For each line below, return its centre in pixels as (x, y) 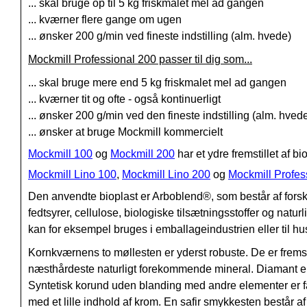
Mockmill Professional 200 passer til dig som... (140, 60)
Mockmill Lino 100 (72, 175)
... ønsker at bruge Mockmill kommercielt (125, 132)
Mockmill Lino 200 (166, 175)
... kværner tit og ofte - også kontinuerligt (124, 99)
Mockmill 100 (60, 154)
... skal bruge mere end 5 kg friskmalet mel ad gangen (157, 83)
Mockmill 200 (143, 154)
